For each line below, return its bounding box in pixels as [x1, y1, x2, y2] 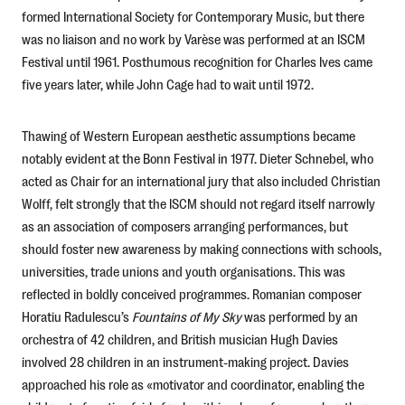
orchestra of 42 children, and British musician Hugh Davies [21, 331, 338, 347]
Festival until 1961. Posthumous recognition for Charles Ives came [21, 53, 372, 70]
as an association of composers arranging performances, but [21, 218, 348, 234]
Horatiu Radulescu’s [21, 308, 132, 325]
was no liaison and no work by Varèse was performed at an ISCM [21, 31, 365, 47]
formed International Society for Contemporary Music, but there [21, 8, 364, 24]
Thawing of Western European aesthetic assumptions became [21, 127, 355, 144]
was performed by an [240, 308, 358, 325]
